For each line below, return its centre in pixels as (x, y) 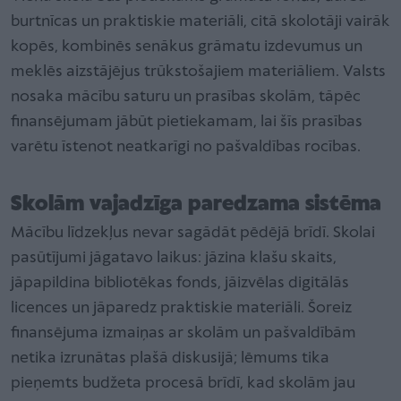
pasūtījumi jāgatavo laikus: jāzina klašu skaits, (174, 258)
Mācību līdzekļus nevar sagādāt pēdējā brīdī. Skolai (193, 233)
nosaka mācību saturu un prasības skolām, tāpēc (186, 97)
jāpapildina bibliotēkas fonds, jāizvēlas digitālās (180, 283)
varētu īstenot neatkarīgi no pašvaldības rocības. (186, 147)
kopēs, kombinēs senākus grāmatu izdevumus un (187, 47)
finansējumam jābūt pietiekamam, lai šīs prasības (187, 122)
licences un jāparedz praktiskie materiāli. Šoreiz (181, 308)
